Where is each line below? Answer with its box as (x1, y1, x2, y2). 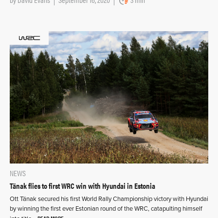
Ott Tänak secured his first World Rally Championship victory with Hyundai (10, 195, 208, 203)
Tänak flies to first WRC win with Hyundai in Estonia (10, 180, 155, 192)
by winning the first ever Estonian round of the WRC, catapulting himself (10, 205, 202, 213)
